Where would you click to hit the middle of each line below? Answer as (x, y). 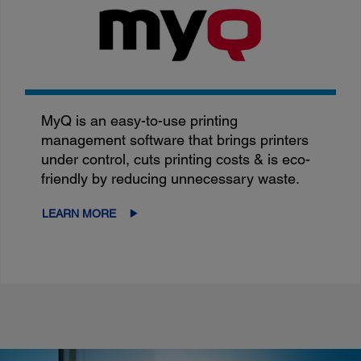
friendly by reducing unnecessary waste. (171, 178)
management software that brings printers (175, 139)
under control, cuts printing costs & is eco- (176, 159)
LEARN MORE (79, 213)
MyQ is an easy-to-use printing (140, 120)
